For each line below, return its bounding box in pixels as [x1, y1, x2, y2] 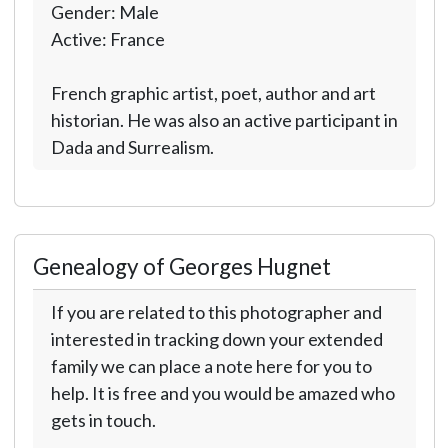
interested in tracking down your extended [50, 328, 383, 350]
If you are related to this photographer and [50, 301, 382, 323]
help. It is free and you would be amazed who [50, 382, 395, 404]
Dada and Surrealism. [50, 136, 214, 158]
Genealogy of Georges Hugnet [32, 253, 331, 280]
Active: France [50, 28, 165, 50]
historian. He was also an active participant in [50, 109, 398, 131]
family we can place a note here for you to [50, 355, 372, 377]
